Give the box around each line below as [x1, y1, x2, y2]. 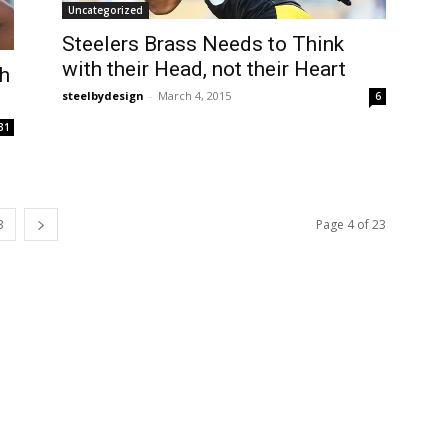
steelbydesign [62, 88, 144, 104]
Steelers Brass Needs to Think [62, 32, 344, 57]
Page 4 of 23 [316, 216, 386, 234]
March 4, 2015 [158, 88, 231, 104]
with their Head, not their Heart [62, 57, 346, 82]
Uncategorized [68, 3, 143, 18]
